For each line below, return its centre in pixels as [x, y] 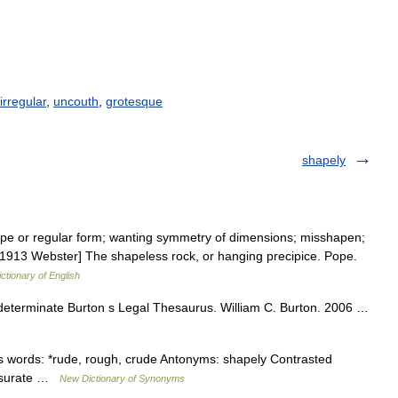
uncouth [76, 101]
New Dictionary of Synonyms [122, 378]
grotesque [134, 101]
